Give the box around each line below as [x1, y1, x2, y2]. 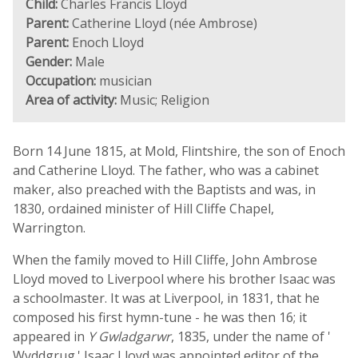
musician [96, 72, 152, 89]
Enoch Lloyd [69, 34, 144, 51]
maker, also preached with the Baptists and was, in [13, 181, 316, 198]
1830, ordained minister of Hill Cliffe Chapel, [13, 200, 274, 217]
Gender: [26, 53, 72, 70]
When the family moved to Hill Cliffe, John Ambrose [13, 251, 317, 268]
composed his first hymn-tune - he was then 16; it [13, 308, 307, 326]
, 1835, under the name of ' [171, 328, 331, 345]
